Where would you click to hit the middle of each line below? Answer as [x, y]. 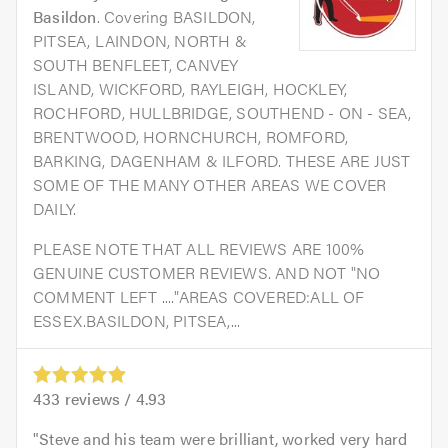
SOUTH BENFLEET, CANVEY [136, 64]
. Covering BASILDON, [176, 16]
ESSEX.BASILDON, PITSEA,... [137, 320]
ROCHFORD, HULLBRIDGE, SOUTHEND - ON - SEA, [222, 112]
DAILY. [55, 208]
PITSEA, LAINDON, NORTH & [140, 40]
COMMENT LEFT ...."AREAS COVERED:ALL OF [199, 296]
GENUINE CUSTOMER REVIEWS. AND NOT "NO [207, 272]
